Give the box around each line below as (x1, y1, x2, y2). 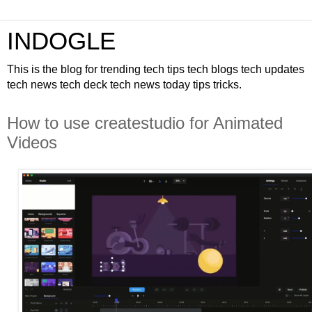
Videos (7, 133, 57, 152)
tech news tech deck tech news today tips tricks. (7, 79, 242, 91)
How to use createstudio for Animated (7, 114, 283, 132)
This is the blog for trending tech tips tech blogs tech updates (7, 63, 304, 75)
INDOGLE (7, 28, 116, 54)
